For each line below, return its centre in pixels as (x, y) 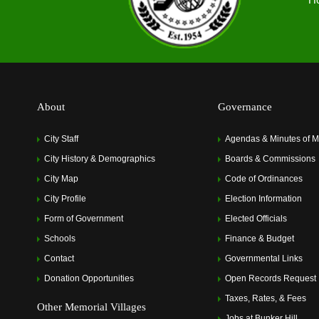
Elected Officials (256, 218)
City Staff (61, 138)
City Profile (65, 198)
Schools (60, 238)
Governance (245, 106)
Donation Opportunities (89, 278)
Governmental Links (264, 258)
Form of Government (84, 218)
